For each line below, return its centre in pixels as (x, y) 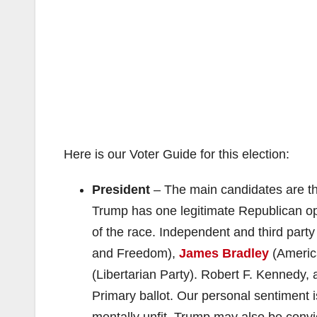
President (123, 189)
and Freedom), (136, 253)
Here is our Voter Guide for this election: (177, 154)
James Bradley (226, 253)
